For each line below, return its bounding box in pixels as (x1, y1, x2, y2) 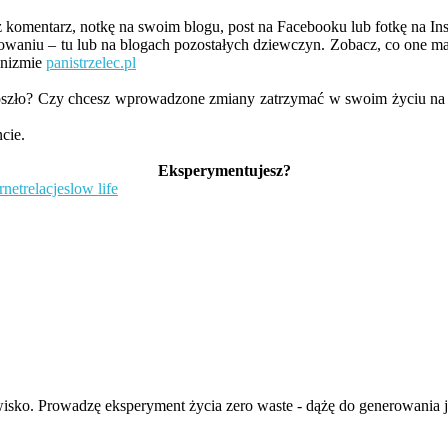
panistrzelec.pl (46, 54, 136, 72)
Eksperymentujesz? (157, 162, 291, 180)
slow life (64, 180, 118, 198)
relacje (23, 180, 64, 198)
